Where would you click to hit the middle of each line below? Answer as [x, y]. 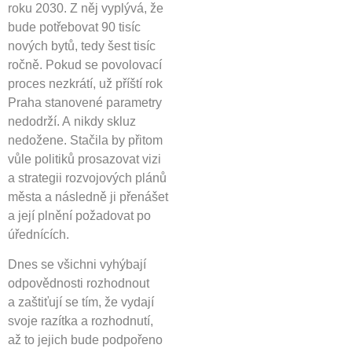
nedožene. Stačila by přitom [85, 140]
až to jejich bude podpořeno [85, 340]
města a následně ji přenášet [88, 196]
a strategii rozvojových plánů [87, 178]
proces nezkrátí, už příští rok [85, 83]
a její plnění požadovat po [79, 215]
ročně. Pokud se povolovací [85, 64]
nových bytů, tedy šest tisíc [82, 46]
